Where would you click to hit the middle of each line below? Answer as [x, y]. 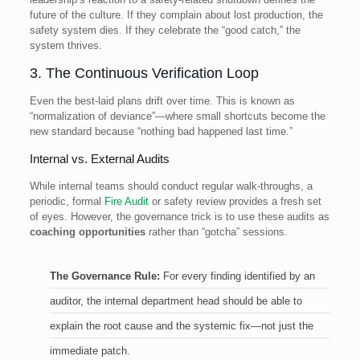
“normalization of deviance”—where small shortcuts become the [177, 116]
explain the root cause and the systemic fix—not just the [181, 325]
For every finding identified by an [237, 276]
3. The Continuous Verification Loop [144, 73]
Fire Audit [126, 201]
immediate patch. [90, 350]
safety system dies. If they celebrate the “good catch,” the [165, 30]
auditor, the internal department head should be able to [176, 301]
